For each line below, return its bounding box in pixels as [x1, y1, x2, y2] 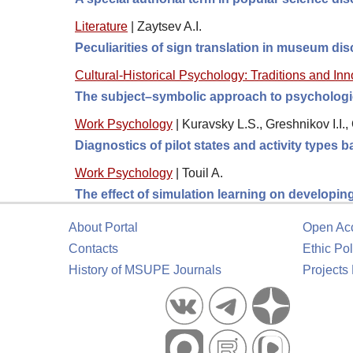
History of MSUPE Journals [69, 263, 221, 277]
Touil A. [182, 166, 223, 180]
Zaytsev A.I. [137, 20, 202, 34]
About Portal [69, 221, 138, 235]
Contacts [69, 242, 118, 256]
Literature [75, 20, 128, 34]
